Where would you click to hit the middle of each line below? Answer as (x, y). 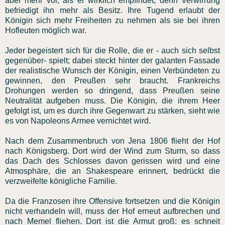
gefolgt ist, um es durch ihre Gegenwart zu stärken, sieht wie (113, 110)
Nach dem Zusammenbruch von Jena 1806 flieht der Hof (113, 141)
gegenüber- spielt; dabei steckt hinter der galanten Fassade (113, 60)
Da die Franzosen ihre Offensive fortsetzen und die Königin (113, 201)
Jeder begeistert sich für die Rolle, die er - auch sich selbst (113, 50)
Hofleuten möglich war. (46, 30)
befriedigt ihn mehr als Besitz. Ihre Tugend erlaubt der (113, 10)
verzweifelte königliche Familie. (61, 181)
